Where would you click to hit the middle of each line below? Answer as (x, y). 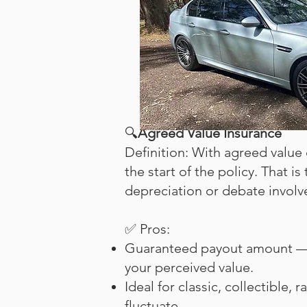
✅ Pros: (147, 229)
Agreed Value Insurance (210, 133)
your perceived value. (189, 267)
